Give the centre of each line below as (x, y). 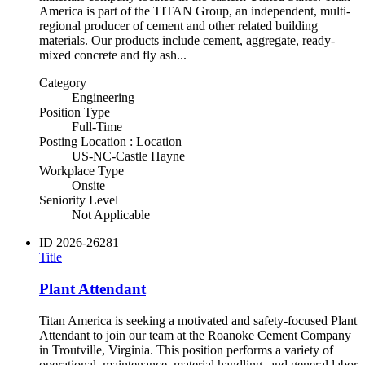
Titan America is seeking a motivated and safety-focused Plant (198, 320)
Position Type (75, 112)
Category (63, 83)
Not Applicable (111, 215)
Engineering (103, 98)
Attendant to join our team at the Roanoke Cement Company (195, 335)
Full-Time (97, 127)
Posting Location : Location (110, 142)
